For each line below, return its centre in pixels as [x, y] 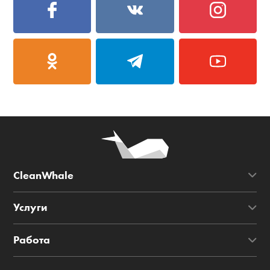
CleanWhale [44, 175]
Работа [32, 240]
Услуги [30, 208]
